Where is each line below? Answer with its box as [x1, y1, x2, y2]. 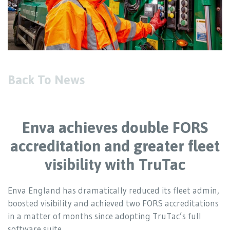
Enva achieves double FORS [22, 118, 208, 136]
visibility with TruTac [45, 155, 185, 173]
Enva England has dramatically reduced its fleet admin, [8, 184, 219, 196]
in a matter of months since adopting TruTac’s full [8, 210, 201, 221]
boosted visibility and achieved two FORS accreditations [8, 197, 219, 208]
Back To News [8, 72, 85, 87]
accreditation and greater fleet [10, 137, 220, 155]
